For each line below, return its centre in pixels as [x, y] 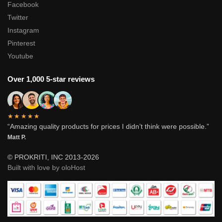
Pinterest [21, 43]
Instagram [23, 30]
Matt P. [17, 138]
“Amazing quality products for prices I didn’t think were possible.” [108, 127]
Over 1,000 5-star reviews [51, 79]
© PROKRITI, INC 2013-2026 [53, 157]
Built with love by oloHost [46, 168]
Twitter [18, 18]
